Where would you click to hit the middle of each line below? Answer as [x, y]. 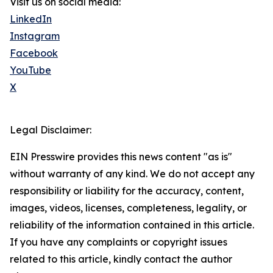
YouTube [30, 70]
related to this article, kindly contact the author [121, 259]
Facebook [34, 53]
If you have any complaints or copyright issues [119, 242]
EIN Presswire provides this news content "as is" [121, 157]
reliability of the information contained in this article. [132, 225]
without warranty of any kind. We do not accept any [132, 174]
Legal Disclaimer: [51, 130]
